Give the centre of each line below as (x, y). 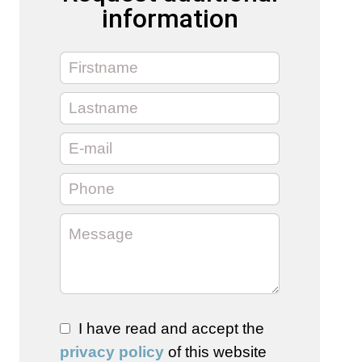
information (170, 19)
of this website (215, 352)
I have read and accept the (171, 328)
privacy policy (112, 352)
